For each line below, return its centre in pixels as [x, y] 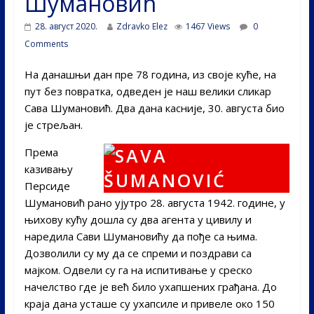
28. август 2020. [66, 26]
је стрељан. [53, 124]
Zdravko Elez [142, 26]
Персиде [47, 185]
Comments [46, 43]
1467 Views [207, 26]
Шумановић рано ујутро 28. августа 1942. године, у [155, 202]
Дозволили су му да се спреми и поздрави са [138, 253]
